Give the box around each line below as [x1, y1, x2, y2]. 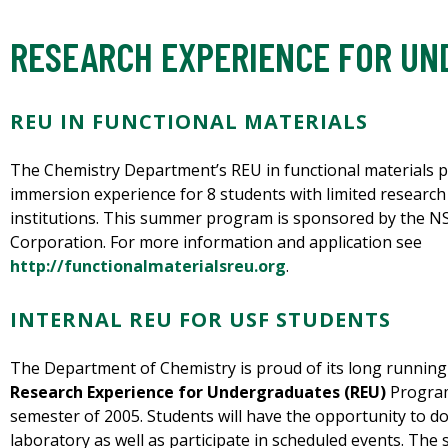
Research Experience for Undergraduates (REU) [10, 381, 386, 404]
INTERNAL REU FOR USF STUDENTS [10, 306, 391, 334]
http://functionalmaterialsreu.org [10, 255, 286, 278]
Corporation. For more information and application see [10, 231, 422, 254]
